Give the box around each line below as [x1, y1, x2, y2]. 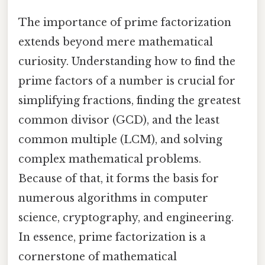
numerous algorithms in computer [18, 191, 208, 205]
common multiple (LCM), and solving [18, 132, 222, 146]
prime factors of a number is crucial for [18, 74, 235, 88]
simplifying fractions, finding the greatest [18, 93, 241, 107]
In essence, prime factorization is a [18, 230, 206, 244]
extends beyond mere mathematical [18, 35, 213, 49]
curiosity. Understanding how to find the [18, 54, 235, 68]
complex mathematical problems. [18, 152, 201, 166]
